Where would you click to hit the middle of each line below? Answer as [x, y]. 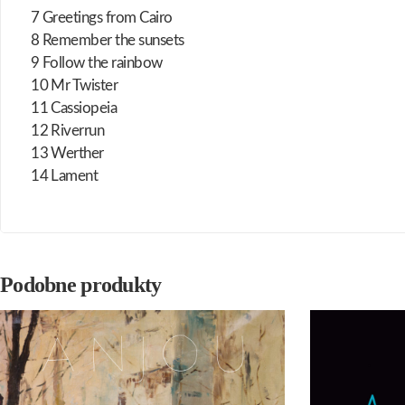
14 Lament [65, 175]
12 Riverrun [68, 130]
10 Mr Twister [75, 85]
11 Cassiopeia [74, 108]
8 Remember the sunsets [108, 40]
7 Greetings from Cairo [102, 17]
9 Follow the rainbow [97, 62]
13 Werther [67, 153]
